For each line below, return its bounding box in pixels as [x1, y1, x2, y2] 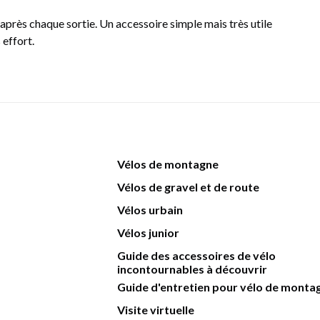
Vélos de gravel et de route [117, 180, 259, 194]
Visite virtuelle [117, 303, 194, 316]
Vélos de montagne [117, 157, 219, 171]
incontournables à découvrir [117, 262, 267, 276]
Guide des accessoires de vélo [117, 249, 276, 262]
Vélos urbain [117, 203, 183, 216]
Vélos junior [117, 226, 179, 239]
